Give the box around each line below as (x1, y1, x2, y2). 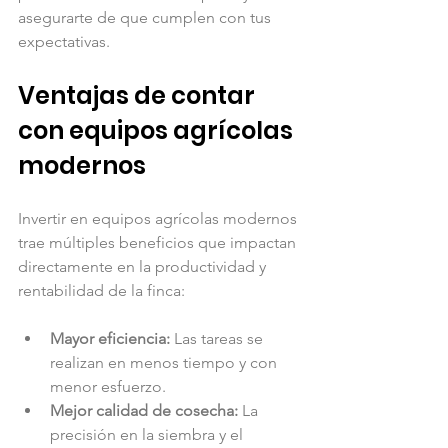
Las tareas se (170, 328, 267, 348)
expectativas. (18, 31, 110, 51)
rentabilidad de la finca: (18, 280, 185, 300)
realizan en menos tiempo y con (50, 352, 281, 372)
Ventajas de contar (18, 78, 260, 112)
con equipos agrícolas (18, 113, 298, 147)
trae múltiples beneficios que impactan (18, 232, 300, 252)
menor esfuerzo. (50, 376, 166, 396)
